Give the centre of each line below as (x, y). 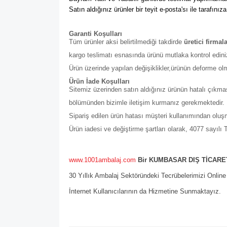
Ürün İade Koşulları (99, 81)
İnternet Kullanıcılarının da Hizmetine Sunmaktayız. (145, 191)
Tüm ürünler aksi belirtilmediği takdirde (126, 42)
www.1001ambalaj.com (102, 160)
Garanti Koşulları (96, 34)
